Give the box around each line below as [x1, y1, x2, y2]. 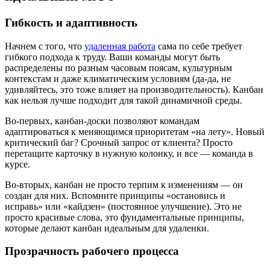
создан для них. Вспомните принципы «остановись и [5, 190, 225, 201]
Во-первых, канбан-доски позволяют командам [5, 115, 199, 126]
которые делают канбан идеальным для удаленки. [5, 222, 209, 233]
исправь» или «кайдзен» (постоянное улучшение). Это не [5, 201, 242, 212]
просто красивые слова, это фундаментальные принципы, [5, 212, 244, 222]
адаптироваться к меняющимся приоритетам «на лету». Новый [5, 126, 265, 137]
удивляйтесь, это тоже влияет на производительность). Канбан [5, 84, 263, 95]
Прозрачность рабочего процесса [5, 245, 179, 258]
